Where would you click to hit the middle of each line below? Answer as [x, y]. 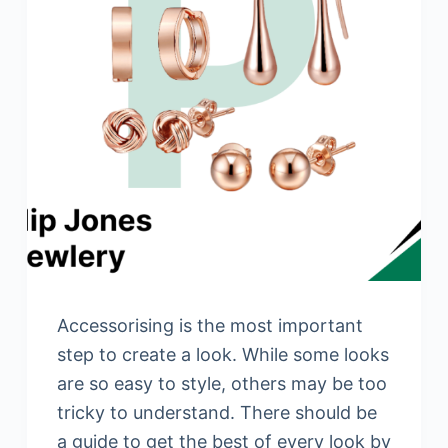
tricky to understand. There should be [216, 413]
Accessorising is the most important [209, 326]
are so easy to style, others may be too [221, 384]
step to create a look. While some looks [222, 355]
